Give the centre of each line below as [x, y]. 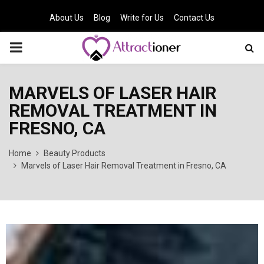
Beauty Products [75, 153]
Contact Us [194, 18]
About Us [67, 18]
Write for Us [142, 18]
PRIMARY [39, 47]
